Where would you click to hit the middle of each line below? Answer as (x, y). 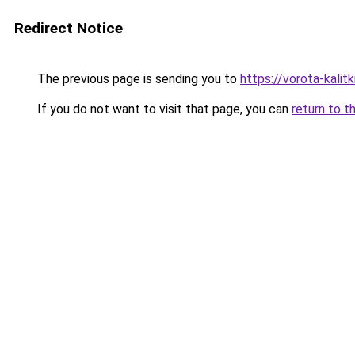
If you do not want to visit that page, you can (163, 109)
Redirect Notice (69, 28)
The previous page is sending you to (137, 79)
